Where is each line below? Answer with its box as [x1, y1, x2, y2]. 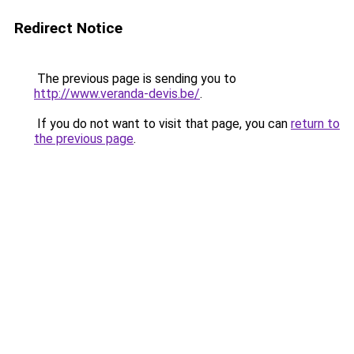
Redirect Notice [14, 19, 122, 37]
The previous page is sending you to [34, 71, 236, 86]
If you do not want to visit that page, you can [34, 116, 291, 131]
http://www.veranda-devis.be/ [34, 86, 200, 101]
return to [291, 116, 340, 131]
